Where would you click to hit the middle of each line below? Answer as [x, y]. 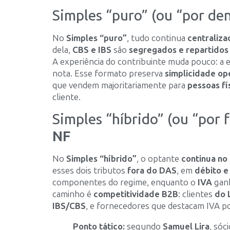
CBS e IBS [92, 50]
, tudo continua [157, 38]
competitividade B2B [136, 194]
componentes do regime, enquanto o [125, 182]
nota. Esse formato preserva [109, 74]
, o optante [159, 158]
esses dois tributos [90, 170]
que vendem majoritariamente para [120, 85]
